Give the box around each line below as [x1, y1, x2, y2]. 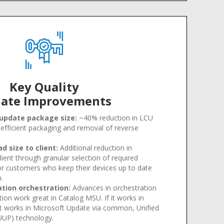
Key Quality [9, 78, 79, 95]
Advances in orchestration [70, 183, 157, 192]
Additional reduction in [58, 143, 132, 152]
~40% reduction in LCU [77, 113, 153, 122]
